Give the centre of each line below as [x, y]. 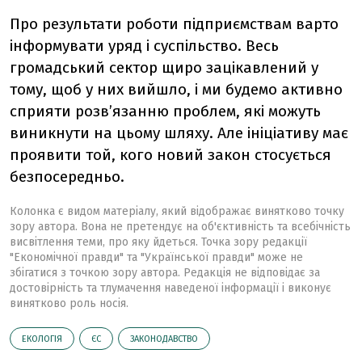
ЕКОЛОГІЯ [42, 339]
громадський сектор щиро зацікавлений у [164, 67]
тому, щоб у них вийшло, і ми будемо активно [176, 89]
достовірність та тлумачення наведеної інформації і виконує [170, 288]
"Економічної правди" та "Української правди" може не [156, 257]
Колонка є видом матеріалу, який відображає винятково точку [177, 211]
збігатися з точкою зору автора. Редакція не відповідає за [165, 273]
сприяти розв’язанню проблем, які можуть [165, 111]
